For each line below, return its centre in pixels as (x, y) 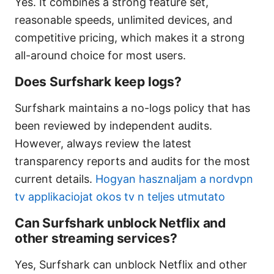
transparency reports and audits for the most (132, 161)
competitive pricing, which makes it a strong (130, 37)
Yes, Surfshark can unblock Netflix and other (131, 264)
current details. (55, 179)
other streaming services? (96, 238)
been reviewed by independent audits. (113, 125)
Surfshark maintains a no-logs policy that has (132, 108)
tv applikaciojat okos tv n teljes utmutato (120, 196)
